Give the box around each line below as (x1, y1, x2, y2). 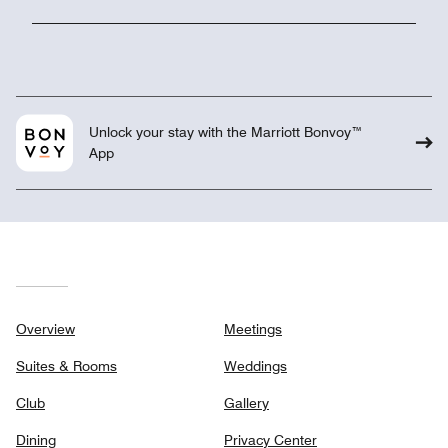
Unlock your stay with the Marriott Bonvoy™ (88, 124, 363, 141)
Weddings (224, 358, 287, 375)
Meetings (224, 321, 282, 338)
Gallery (224, 395, 269, 412)
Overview (16, 321, 75, 338)
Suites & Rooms (16, 358, 117, 375)
